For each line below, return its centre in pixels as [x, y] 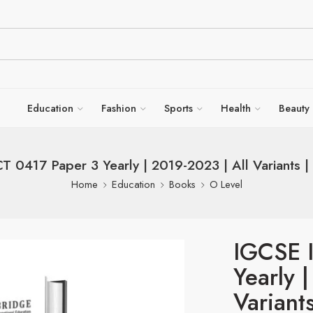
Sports [179, 108]
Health [236, 108]
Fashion [119, 108]
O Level [226, 184]
